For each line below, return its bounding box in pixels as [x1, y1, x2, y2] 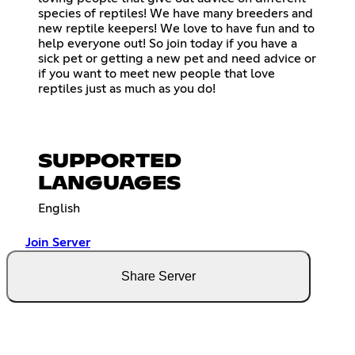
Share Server [121, 269, 196, 284]
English [38, 202, 80, 216]
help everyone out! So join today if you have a [38, 37, 297, 51]
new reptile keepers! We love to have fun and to [38, 22, 315, 36]
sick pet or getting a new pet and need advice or [38, 52, 316, 66]
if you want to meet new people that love [38, 67, 275, 81]
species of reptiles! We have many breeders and [38, 7, 313, 21]
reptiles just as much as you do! [38, 82, 216, 96]
